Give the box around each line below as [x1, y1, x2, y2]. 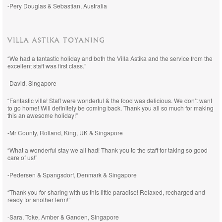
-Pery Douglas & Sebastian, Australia [7, 1, 107, 10]
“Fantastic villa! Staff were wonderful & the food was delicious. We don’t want [7, 96, 212, 105]
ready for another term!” [7, 195, 70, 204]
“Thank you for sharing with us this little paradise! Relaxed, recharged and [7, 188, 205, 196]
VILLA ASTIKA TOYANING [7, 36, 105, 45]
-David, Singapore [7, 79, 56, 87]
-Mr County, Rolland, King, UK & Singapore [7, 128, 123, 137]
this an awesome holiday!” [7, 111, 78, 119]
